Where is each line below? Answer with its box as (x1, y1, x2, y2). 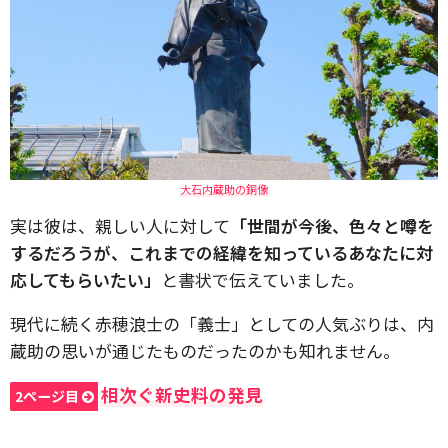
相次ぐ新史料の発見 (101, 381, 263, 407)
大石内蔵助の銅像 (180, 180, 268, 197)
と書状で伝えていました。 (161, 266, 364, 292)
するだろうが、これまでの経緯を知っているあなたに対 (10, 239, 433, 265)
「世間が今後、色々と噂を (230, 212, 434, 238)
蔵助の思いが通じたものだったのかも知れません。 (10, 337, 400, 363)
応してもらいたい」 (10, 266, 161, 292)
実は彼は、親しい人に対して (10, 212, 230, 238)
